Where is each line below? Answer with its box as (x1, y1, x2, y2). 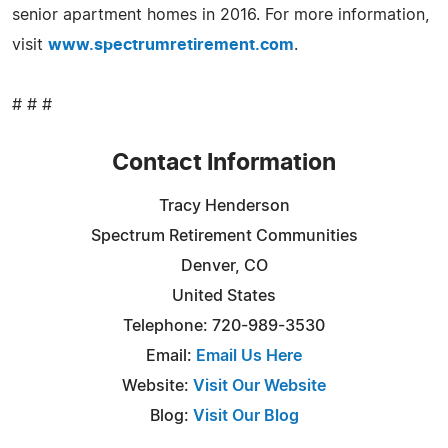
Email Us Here (196, 347, 302, 364)
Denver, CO (180, 257, 268, 274)
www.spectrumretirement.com (48, 36, 294, 53)
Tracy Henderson (158, 197, 290, 214)
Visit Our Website (193, 377, 326, 394)
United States (172, 287, 276, 304)
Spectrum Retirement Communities (90, 227, 358, 244)
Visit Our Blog (192, 407, 299, 424)
